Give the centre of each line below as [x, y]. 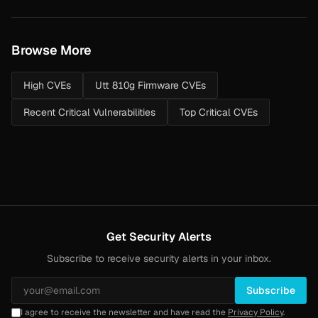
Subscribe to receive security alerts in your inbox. [159, 259]
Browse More [51, 50]
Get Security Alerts [159, 237]
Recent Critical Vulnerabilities [89, 113]
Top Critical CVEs [219, 113]
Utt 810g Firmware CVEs [150, 86]
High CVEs [47, 86]
